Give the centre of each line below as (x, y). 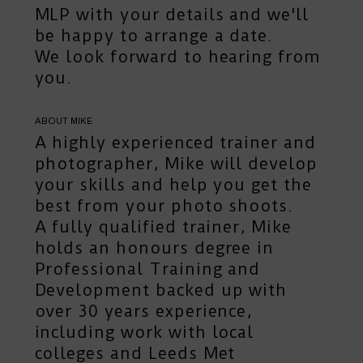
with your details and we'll (190, 15)
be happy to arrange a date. (154, 36)
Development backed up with (161, 290)
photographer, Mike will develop (176, 164)
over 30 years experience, (143, 312)
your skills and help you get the (173, 185)
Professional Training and (147, 269)
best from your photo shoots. (164, 206)
